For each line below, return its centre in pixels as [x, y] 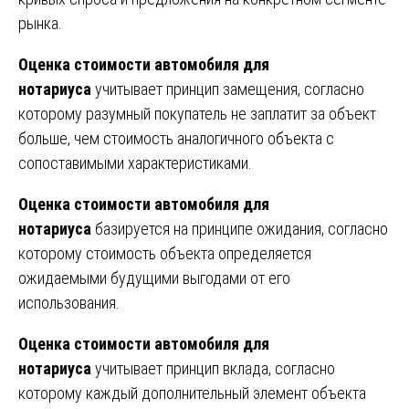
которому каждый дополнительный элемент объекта [192, 393]
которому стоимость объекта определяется [165, 253]
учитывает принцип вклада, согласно [213, 368]
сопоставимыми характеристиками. [135, 163]
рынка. [40, 23]
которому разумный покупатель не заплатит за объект [197, 113]
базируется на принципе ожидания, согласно [240, 228]
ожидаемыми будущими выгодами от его [154, 278]
